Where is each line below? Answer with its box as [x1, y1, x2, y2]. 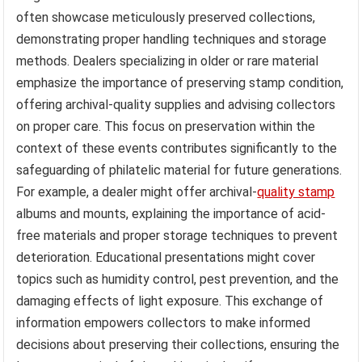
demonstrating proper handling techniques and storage [16, 31, 327, 47]
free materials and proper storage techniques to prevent [16, 227, 339, 243]
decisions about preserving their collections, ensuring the [16, 336, 340, 352]
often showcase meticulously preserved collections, [16, 9, 316, 25]
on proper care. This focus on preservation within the [16, 118, 316, 134]
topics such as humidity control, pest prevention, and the [16, 271, 339, 287]
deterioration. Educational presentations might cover [16, 249, 316, 265]
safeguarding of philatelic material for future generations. [16, 162, 343, 178]
